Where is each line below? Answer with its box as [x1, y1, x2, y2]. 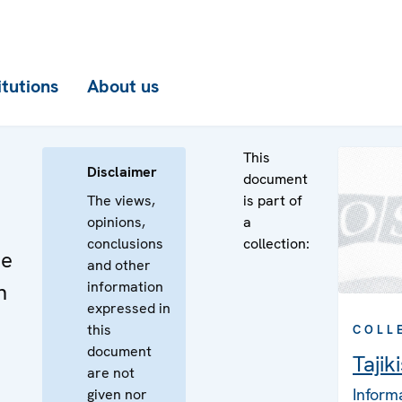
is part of [243, 191, 302, 210]
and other [87, 256, 151, 275]
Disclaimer [87, 162, 157, 181]
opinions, [87, 213, 145, 232]
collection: [243, 234, 310, 253]
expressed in [87, 299, 170, 318]
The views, [87, 191, 155, 210]
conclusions [87, 234, 163, 253]
